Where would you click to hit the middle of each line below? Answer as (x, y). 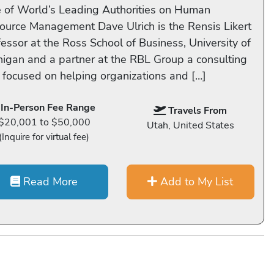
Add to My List (195, 182)
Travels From (198, 111)
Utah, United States (190, 125)
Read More (49, 182)
